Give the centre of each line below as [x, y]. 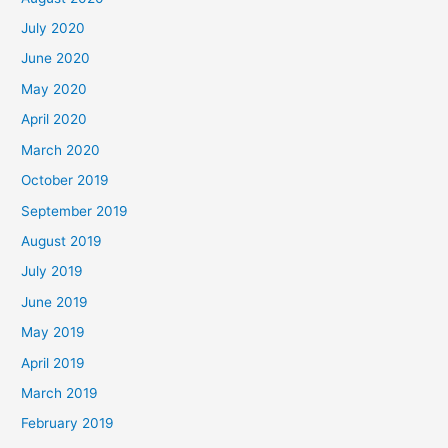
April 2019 [53, 362]
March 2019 [60, 392]
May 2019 [53, 332]
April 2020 [54, 119]
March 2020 [61, 149]
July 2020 [53, 28]
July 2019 [52, 271]
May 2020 [54, 88]
